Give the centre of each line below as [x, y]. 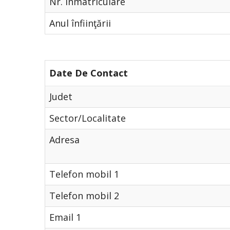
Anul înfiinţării [80, 23]
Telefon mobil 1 [84, 174]
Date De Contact [89, 73]
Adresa [64, 140]
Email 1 [65, 217]
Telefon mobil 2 [84, 196]
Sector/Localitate [88, 118]
